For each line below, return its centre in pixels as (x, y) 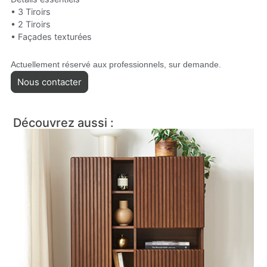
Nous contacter (49, 82)
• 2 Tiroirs (30, 24)
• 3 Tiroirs (30, 11)
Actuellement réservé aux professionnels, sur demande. (116, 64)
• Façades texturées (51, 36)
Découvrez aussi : (64, 122)
